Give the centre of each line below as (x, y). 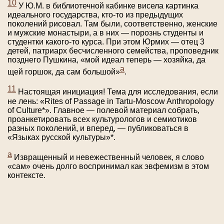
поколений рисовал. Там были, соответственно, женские (112, 24)
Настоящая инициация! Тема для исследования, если (117, 92)
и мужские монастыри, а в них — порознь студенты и (105, 33)
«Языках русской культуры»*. (61, 137)
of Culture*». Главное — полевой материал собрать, (103, 110)
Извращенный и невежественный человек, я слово (108, 157)
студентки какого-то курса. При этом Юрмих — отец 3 (106, 42)
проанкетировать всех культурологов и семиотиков (102, 119)
